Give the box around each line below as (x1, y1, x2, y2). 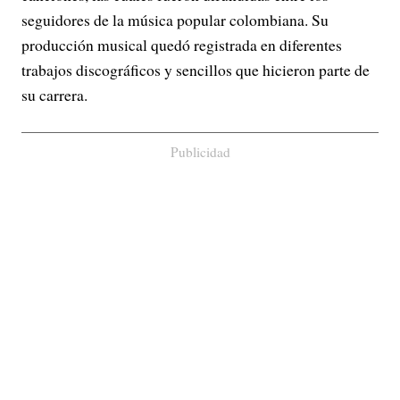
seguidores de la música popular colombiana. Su (21, 9, 329, 31)
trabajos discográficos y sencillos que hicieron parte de (21, 59, 370, 81)
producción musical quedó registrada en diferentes (21, 34, 342, 56)
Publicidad (170, 143, 230, 162)
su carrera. (21, 84, 87, 106)
